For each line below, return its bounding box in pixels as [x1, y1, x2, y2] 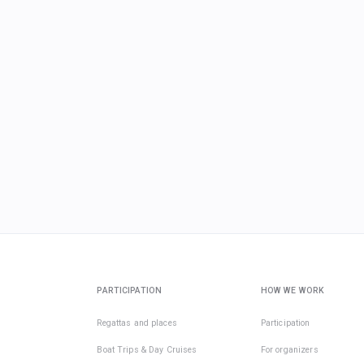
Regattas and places [97, 318, 177, 328]
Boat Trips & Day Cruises [97, 344, 197, 355]
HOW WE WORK [260, 285, 325, 296]
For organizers [260, 344, 318, 355]
